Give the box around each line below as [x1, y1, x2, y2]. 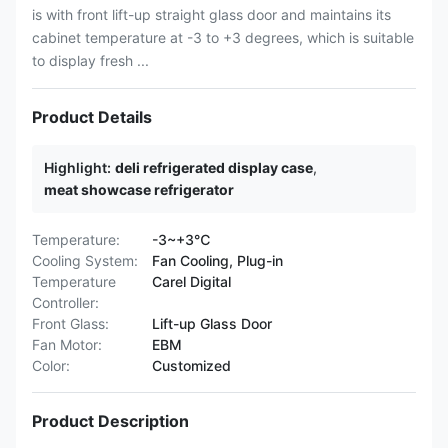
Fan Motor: [32, 336, 102, 353]
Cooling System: [32, 252, 138, 269]
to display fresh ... [32, 52, 149, 69]
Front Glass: [32, 315, 109, 332]
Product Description [32, 411, 189, 431]
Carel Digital [152, 273, 231, 290]
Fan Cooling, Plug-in [152, 252, 283, 269]
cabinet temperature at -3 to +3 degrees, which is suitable [32, 29, 414, 46]
